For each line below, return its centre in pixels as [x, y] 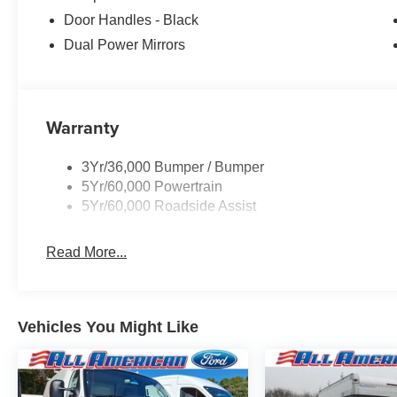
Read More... [87, 253]
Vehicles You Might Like [108, 327]
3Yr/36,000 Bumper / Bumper [173, 167]
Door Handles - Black [132, 20]
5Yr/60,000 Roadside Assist [169, 206]
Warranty [83, 128]
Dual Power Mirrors [125, 45]
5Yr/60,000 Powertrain [152, 187]
